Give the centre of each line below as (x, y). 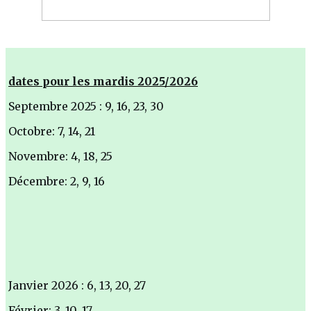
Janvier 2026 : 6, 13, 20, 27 (77, 285)
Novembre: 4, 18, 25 (60, 156)
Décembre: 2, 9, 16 (57, 181)
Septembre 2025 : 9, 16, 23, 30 (86, 106)
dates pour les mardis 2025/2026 (103, 81)
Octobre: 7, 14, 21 (52, 131)
